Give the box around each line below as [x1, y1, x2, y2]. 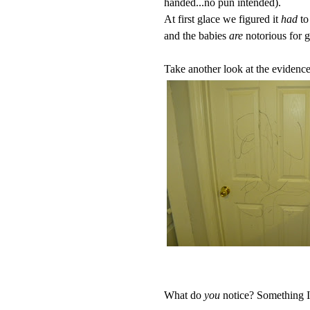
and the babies [164, 29, 229, 42]
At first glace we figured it [164, 12, 281, 25]
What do [164, 289, 204, 301]
